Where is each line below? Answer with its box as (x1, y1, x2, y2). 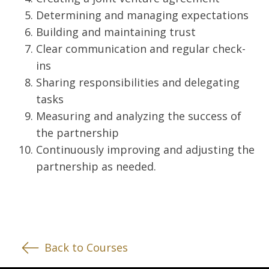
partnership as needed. (36, 159, 156, 174)
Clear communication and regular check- (36, 41, 246, 56)
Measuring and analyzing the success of (36, 108, 241, 123)
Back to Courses (44, 240, 128, 255)
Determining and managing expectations (36, 7, 249, 22)
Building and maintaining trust (36, 24, 196, 39)
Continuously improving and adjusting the (36, 142, 255, 157)
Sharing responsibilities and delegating (36, 74, 240, 89)
